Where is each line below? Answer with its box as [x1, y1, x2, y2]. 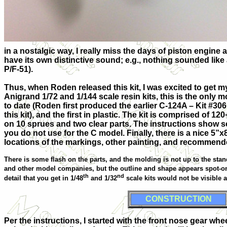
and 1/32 [89, 174, 117, 182]
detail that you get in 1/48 [4, 174, 83, 182]
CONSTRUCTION [145, 194, 212, 203]
